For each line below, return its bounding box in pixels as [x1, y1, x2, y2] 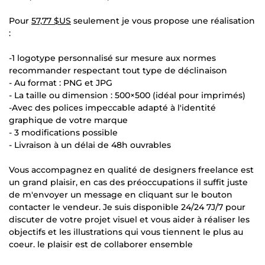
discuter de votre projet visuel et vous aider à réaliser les [9, 214, 250, 225]
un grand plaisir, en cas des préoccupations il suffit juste [9, 176, 248, 188]
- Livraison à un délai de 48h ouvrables [9, 139, 171, 150]
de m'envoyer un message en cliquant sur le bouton [9, 189, 232, 200]
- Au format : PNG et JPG [9, 77, 112, 88]
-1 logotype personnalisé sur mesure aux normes [9, 52, 216, 63]
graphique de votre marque [9, 114, 128, 125]
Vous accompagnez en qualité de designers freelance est [9, 164, 254, 175]
